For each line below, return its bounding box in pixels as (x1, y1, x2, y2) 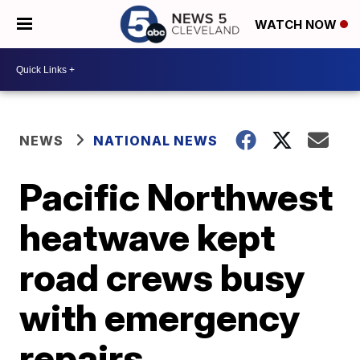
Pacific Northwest (19, 174, 333, 219)
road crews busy (19, 255, 305, 300)
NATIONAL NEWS (93, 133, 219, 149)
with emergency (19, 295, 301, 340)
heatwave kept (19, 215, 276, 260)
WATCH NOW (255, 17, 340, 33)
